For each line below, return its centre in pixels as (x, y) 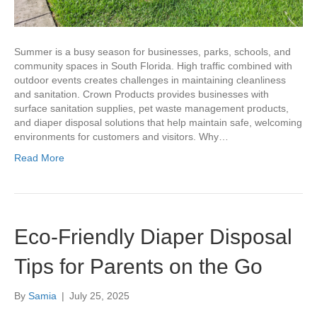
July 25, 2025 (99, 296)
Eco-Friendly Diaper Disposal (153, 237)
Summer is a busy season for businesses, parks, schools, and (152, 52)
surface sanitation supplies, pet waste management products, (151, 109)
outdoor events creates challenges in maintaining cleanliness (150, 80)
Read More (39, 158)
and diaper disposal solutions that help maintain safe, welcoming (158, 123)
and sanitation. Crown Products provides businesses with (142, 94)
